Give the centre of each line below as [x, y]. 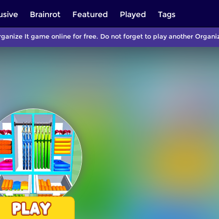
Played [133, 14]
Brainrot [45, 14]
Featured [90, 14]
